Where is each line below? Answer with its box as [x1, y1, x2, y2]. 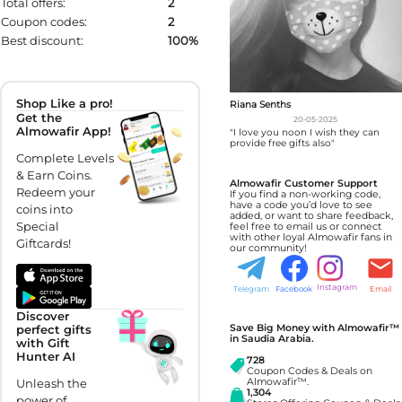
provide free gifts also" [229, 136, 335, 149]
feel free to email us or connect [229, 220, 381, 232]
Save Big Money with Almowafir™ [229, 322, 399, 335]
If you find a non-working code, [229, 188, 380, 200]
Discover [16, 309, 70, 324]
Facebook [275, 284, 313, 293]
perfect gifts [16, 322, 92, 337]
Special [16, 219, 60, 234]
